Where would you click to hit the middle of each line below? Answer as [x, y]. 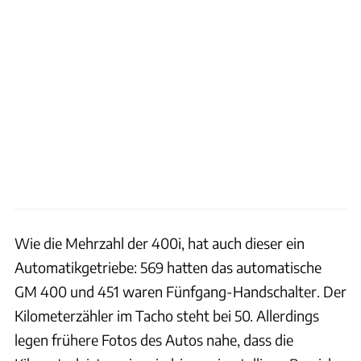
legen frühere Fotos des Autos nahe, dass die [154, 340]
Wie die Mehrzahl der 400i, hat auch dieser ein [160, 243]
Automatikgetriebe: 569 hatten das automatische [168, 268]
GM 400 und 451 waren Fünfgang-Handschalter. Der [180, 292]
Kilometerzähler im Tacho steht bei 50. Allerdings [167, 316]
